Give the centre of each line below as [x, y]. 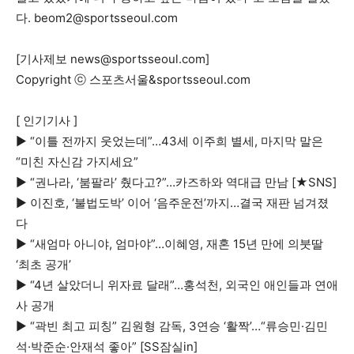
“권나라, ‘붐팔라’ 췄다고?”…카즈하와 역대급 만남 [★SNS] [183, 182]
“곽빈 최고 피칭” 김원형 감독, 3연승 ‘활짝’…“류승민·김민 [179, 326]
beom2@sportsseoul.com [106, 18]
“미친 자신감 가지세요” [77, 162]
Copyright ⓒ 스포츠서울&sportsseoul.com [133, 79]
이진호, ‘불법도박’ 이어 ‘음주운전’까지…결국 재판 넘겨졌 [179, 203]
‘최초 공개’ [43, 264]
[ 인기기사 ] [47, 121]
